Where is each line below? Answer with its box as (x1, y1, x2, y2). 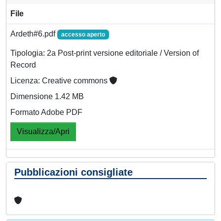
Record (10, 60, 36, 69)
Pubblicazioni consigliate (14, 166, 133, 178)
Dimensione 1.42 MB (10, 92, 84, 101)
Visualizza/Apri (17, 127, 70, 136)
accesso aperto (61, 31, 105, 38)
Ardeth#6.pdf (10, 29, 57, 38)
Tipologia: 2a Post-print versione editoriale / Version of (10, 48, 199, 57)
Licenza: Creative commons (10, 76, 110, 85)
